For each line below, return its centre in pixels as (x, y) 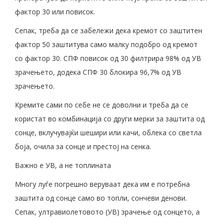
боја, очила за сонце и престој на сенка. (83, 146)
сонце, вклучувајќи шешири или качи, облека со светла (108, 132)
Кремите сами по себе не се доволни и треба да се (102, 105)
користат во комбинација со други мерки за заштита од (110, 118)
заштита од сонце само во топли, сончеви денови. (101, 198)
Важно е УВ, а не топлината (63, 165)
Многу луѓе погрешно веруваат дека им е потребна (102, 184)
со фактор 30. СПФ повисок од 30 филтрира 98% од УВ (108, 58)
